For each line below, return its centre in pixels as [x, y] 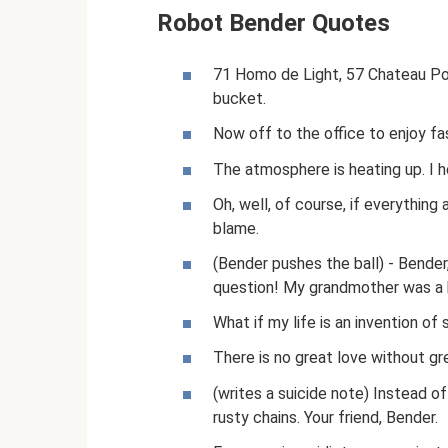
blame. [236, 228]
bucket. [239, 99]
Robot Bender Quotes [273, 23]
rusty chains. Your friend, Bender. [325, 417]
